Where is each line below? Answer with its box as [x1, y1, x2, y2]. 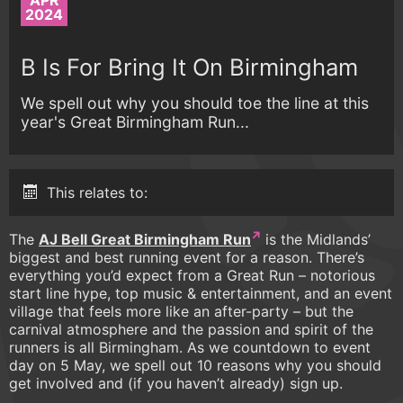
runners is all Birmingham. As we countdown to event [9, 338, 371, 357]
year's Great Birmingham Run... [21, 112, 250, 131]
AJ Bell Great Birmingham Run [39, 230, 251, 249]
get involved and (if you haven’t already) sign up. [9, 374, 343, 393]
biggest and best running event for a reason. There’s [9, 248, 364, 267]
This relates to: [47, 184, 148, 202]
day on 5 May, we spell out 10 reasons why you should [9, 356, 381, 375]
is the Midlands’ [261, 230, 371, 249]
